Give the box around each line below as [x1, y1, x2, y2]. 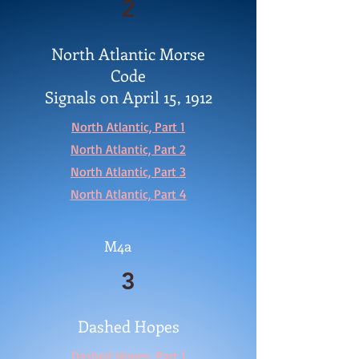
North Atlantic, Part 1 [71, 119, 185, 135]
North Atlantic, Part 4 [70, 186, 187, 202]
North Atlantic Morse [51, 42, 205, 64]
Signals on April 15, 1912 [44, 86, 212, 107]
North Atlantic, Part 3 [71, 163, 186, 179]
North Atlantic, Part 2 [71, 141, 186, 157]
